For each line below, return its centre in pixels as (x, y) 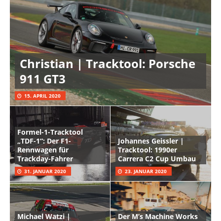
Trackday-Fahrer (45, 159)
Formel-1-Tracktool (50, 132)
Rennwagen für (43, 150)
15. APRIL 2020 (42, 96)
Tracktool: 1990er (147, 150)
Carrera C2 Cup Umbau (157, 159)
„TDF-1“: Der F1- (44, 141)
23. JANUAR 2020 (146, 171)
